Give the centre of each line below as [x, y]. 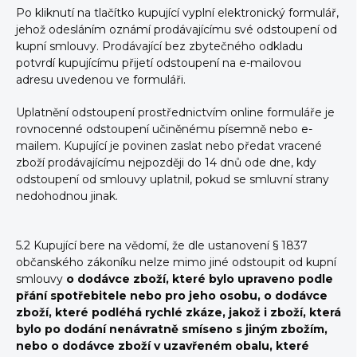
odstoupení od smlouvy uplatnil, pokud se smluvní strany [173, 179]
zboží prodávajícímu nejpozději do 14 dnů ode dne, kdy [166, 163]
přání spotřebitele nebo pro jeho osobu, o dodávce [172, 296]
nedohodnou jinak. [67, 196]
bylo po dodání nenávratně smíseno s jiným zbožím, [172, 329]
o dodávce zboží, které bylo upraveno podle [198, 279]
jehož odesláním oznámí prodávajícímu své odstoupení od [177, 29]
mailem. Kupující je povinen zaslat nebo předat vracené [169, 146]
